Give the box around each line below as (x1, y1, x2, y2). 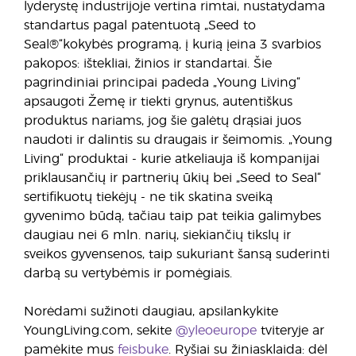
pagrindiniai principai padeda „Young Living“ (24, 76, 300, 89)
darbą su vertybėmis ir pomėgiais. (24, 267, 232, 280)
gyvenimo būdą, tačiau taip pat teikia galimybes (24, 210, 321, 222)
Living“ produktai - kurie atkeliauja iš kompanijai (24, 153, 319, 165)
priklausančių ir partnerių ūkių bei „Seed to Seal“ (24, 172, 321, 184)
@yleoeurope (176, 324, 257, 337)
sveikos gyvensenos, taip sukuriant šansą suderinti (24, 248, 330, 261)
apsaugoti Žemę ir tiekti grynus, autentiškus (24, 95, 292, 108)
